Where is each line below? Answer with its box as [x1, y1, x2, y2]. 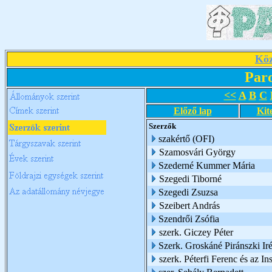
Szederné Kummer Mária [158, 160, 255, 171]
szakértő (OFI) [158, 134, 214, 144]
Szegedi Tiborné [159, 174, 222, 184]
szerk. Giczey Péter [159, 227, 233, 237]
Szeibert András [159, 200, 222, 211]
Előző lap [173, 106, 212, 116]
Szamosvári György [159, 147, 236, 157]
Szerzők [149, 121, 176, 131]
